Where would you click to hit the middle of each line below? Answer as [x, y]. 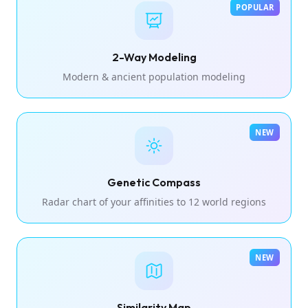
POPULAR [255, 7]
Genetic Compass [154, 182]
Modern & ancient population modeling [154, 76]
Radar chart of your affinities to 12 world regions [154, 201]
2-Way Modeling [154, 57]
